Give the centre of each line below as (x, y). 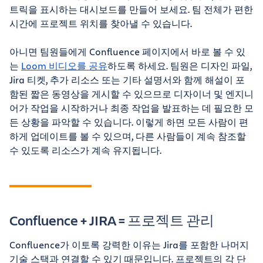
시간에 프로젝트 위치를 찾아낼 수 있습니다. (101, 23)
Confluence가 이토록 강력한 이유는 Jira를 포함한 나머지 (129, 245)
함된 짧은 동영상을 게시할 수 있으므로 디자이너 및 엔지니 (131, 94)
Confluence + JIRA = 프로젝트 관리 (112, 220)
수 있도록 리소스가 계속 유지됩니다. (85, 150)
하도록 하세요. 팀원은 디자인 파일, (180, 65)
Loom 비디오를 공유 (64, 65)
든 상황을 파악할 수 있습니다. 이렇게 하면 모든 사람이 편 (129, 122)
